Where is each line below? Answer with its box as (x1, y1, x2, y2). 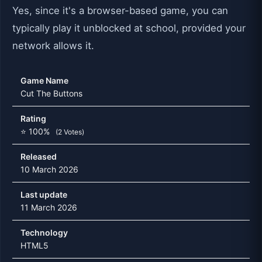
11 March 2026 (20, 202, 77, 212)
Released (20, 151, 57, 161)
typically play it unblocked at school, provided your (12, 22, 246, 34)
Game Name (20, 75, 68, 85)
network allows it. (12, 39, 94, 51)
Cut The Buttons (20, 88, 82, 98)
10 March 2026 (20, 164, 78, 174)
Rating (20, 113, 46, 123)
